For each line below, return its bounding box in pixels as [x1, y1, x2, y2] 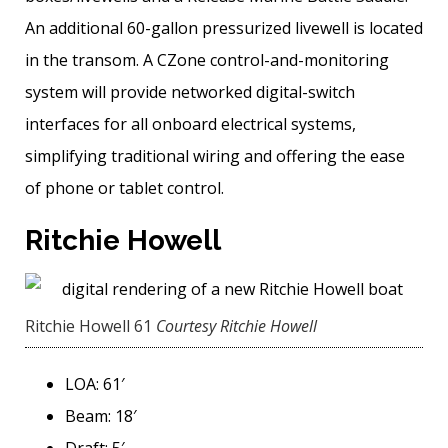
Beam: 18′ [65, 405, 137, 428]
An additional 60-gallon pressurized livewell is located [25, 17, 423, 40]
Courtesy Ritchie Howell [156, 315, 317, 338]
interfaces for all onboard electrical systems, [25, 113, 356, 136]
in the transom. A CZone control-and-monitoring [25, 49, 389, 72]
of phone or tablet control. [25, 177, 224, 200]
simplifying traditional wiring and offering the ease [25, 145, 405, 168]
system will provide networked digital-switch [25, 81, 355, 104]
